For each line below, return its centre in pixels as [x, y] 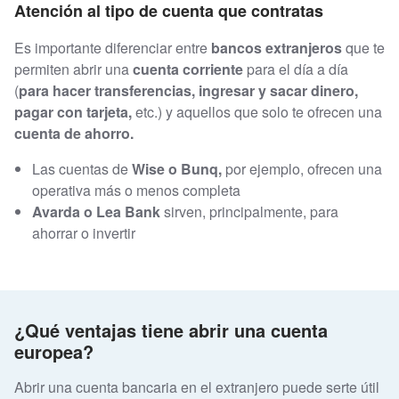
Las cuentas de [80, 169]
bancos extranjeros [275, 48]
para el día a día [297, 69]
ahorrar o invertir [84, 233]
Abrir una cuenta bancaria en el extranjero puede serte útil [197, 387]
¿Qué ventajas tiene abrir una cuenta [171, 330]
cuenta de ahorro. [74, 134]
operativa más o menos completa [136, 191]
